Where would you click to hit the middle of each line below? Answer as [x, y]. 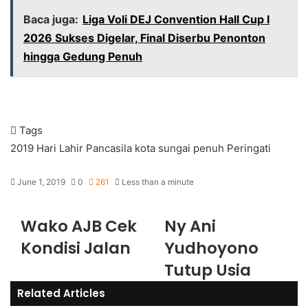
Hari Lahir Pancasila [84, 148]
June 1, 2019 [41, 182]
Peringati [249, 148]
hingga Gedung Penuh [83, 56]
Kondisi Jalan [76, 248]
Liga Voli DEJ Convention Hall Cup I [176, 19]
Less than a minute [157, 182]
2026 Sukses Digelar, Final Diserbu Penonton [144, 38]
